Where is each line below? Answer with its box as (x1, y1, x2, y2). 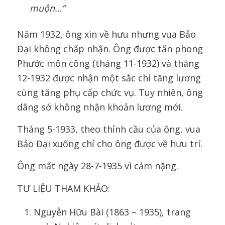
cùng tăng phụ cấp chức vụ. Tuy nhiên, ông (17, 86, 203, 98)
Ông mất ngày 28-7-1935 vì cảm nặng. (17, 160, 178, 172)
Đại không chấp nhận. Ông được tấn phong (17, 42, 203, 55)
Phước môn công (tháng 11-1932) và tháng (17, 57, 199, 69)
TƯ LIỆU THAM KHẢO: (17, 182, 110, 194)
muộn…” (29, 2, 65, 14)
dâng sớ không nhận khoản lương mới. (17, 100, 183, 113)
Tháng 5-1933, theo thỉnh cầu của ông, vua (17, 123, 200, 135)
